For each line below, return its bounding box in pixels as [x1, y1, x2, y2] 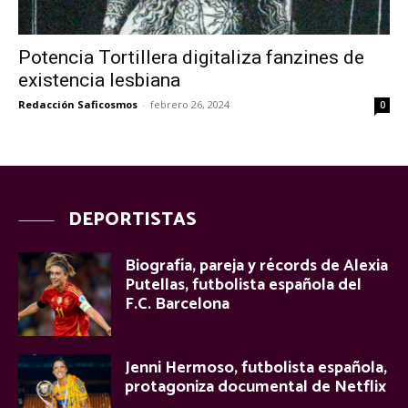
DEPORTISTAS [68, 204, 197, 235]
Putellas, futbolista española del [125, 270, 362, 299]
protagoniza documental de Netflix [125, 372, 386, 401]
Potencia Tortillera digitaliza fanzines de [18, 46, 364, 68]
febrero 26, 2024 [150, 97, 229, 111]
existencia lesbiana [18, 68, 180, 91]
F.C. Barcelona [125, 290, 229, 318]
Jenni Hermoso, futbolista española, [125, 353, 387, 382]
